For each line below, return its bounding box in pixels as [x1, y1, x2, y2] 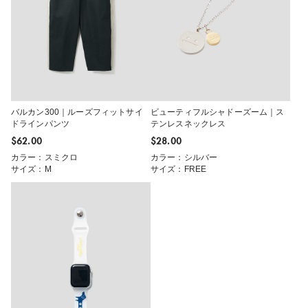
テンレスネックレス [151, 119, 226, 129]
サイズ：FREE [151, 164, 207, 175]
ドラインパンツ [11, 119, 70, 129]
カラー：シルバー [151, 153, 218, 163]
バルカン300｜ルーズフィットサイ [11, 107, 143, 118]
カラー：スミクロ [11, 153, 78, 163]
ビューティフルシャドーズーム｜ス [151, 107, 285, 118]
